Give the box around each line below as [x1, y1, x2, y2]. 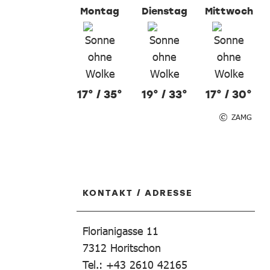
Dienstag [141, 4, 187, 17]
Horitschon [110, 241, 161, 254]
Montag [80, 4, 119, 17]
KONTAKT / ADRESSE [83, 187, 193, 198]
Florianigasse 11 [83, 224, 159, 237]
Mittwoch [204, 4, 253, 17]
